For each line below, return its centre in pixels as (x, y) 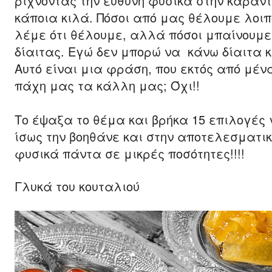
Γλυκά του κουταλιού (77, 186)
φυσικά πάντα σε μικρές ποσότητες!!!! (130, 153)
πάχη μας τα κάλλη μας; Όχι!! (107, 85)
